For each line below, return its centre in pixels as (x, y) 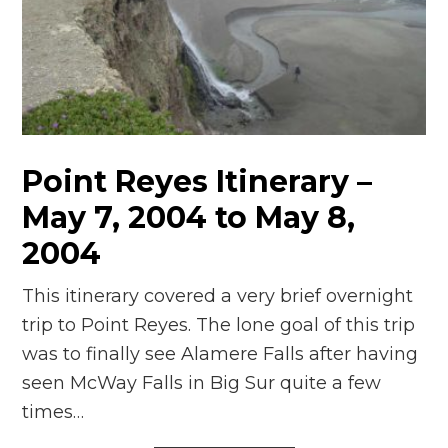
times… (53, 412)
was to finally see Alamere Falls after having (220, 354)
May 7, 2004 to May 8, (189, 218)
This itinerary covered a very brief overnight (218, 296)
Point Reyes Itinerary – (197, 182)
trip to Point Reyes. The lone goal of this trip (219, 325)
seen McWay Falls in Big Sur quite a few (202, 383)
